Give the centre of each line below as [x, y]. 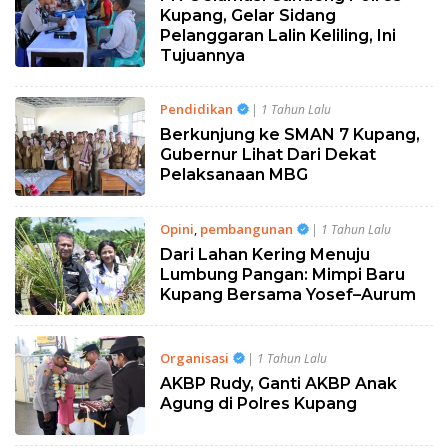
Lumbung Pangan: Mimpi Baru [282, 274]
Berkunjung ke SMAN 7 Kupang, [289, 135]
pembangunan [246, 228]
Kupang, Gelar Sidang [247, 16]
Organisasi [194, 358]
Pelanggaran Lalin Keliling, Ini [277, 36]
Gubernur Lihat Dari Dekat [267, 155]
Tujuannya [202, 56]
